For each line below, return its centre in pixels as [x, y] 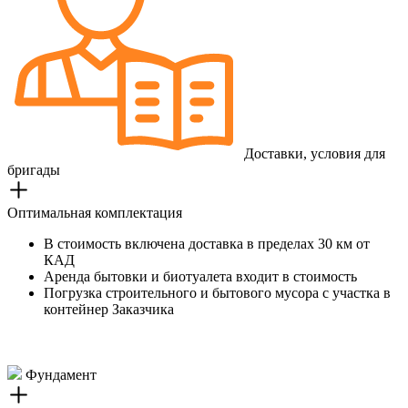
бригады [34, 170]
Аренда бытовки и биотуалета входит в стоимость [200, 276]
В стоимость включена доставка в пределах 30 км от [207, 244]
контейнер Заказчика [109, 309]
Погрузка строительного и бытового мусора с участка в [217, 293]
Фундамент [59, 375]
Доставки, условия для [313, 153]
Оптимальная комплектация [95, 213]
